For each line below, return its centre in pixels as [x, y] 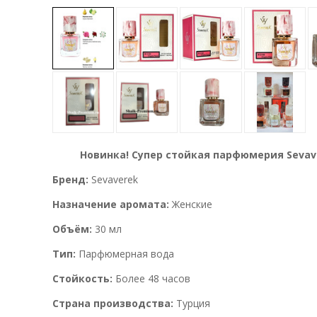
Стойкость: [82, 278]
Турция [193, 303]
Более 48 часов [153, 278]
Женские [191, 204]
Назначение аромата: [111, 204]
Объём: [72, 229]
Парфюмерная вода [126, 253]
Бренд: [70, 179]
